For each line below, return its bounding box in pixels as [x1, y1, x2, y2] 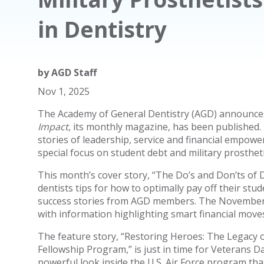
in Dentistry [37, 14, 167, 44]
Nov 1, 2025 [37, 85, 90, 98]
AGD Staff [51, 66, 97, 79]
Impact [37, 120, 68, 133]
